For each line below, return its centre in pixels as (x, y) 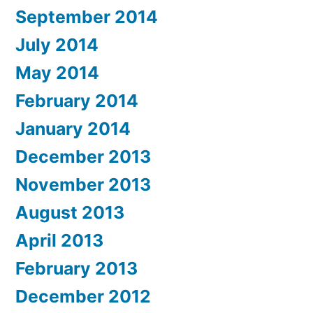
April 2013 (59, 241)
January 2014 (73, 129)
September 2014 (87, 17)
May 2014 (57, 73)
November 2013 (83, 185)
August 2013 (70, 213)
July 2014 (57, 45)
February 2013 (77, 269)
